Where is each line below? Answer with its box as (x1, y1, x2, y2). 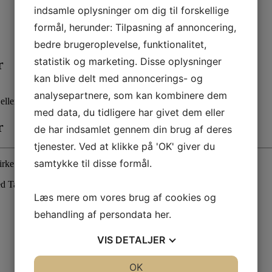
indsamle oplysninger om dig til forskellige (34, 4, 229, 16)
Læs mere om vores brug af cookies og (34, 191, 216, 203)
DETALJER (115, 234, 165, 246)
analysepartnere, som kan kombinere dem (34, 89, 227, 101)
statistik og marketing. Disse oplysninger (34, 55, 222, 67)
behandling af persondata (34, 208, 155, 220)
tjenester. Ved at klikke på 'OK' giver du (34, 140, 215, 152)
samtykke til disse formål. (34, 157, 152, 169)
